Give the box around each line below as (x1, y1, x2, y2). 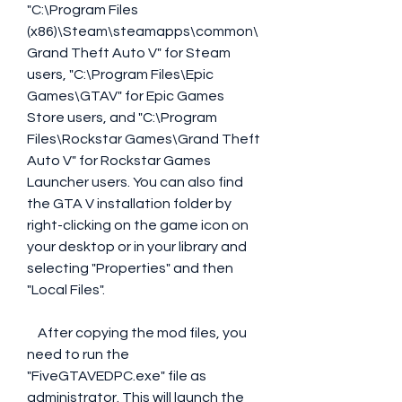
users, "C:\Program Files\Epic (27, 67, 214, 82)
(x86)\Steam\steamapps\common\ (27, 24, 258, 39)
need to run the (27, 347, 129, 362)
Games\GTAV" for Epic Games (27, 89, 224, 103)
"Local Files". (27, 283, 105, 297)
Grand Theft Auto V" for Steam (27, 46, 231, 60)
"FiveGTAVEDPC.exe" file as (27, 369, 206, 383)
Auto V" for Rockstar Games (27, 153, 211, 168)
